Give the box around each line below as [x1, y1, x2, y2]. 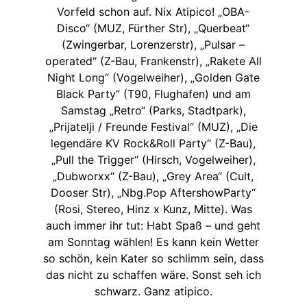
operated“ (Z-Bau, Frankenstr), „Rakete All [45, 54, 262, 69]
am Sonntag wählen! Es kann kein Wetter [47, 235, 259, 249]
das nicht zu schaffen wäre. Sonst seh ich [45, 268, 261, 282]
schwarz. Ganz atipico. [94, 284, 212, 299]
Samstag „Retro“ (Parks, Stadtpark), [60, 103, 246, 118]
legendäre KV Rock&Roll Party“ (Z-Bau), [51, 136, 256, 151]
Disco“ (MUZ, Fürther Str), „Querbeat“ [57, 21, 250, 36]
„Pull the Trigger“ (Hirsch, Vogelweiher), [51, 153, 256, 167]
